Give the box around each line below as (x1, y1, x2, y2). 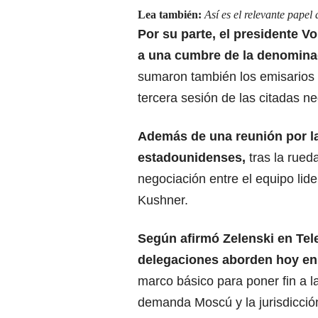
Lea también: (138, 8, 204, 21)
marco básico (138, 273, 217, 288)
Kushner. (138, 192, 188, 207)
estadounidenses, (138, 150, 246, 165)
